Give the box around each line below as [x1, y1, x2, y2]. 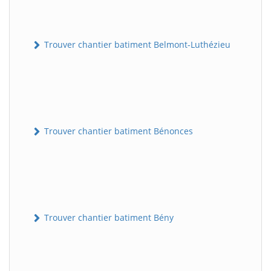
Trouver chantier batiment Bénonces [42, 125, 193, 137]
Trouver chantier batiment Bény [42, 212, 174, 224]
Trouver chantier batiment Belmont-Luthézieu [42, 38, 230, 50]
